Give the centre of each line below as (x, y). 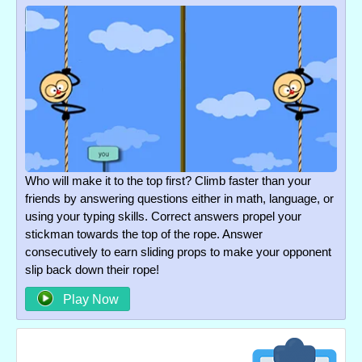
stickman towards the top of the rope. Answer (144, 234)
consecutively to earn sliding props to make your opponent (178, 251)
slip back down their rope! (92, 269)
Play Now (89, 299)
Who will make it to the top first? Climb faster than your (168, 180)
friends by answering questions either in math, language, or (179, 198)
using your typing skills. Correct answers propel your (163, 216)
